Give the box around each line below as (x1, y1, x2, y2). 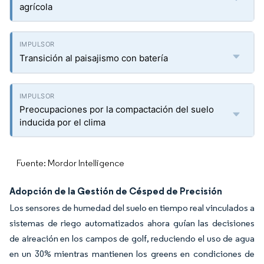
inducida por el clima (19, 117, 105, 128)
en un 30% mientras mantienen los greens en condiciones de (9, 248, 255, 259)
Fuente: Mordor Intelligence (16, 157, 124, 169)
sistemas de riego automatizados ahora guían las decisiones (9, 217, 255, 229)
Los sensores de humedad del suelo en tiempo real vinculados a (9, 202, 255, 213)
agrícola (19, 1, 52, 12)
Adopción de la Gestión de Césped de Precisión (9, 185, 222, 197)
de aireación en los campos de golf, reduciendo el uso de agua (9, 233, 255, 244)
